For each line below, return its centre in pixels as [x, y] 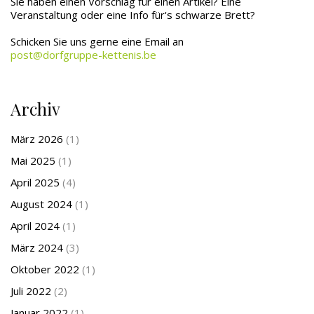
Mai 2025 [33, 160]
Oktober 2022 [45, 269]
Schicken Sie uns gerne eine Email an [97, 41]
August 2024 [41, 204]
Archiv [35, 108]
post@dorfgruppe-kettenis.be [83, 54]
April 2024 [35, 225]
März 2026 [37, 138]
